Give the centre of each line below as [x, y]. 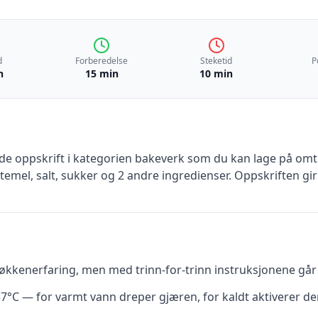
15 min [102, 73]
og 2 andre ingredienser [163, 175]
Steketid [216, 61]
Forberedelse [102, 61]
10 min [216, 73]
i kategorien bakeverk [125, 158]
